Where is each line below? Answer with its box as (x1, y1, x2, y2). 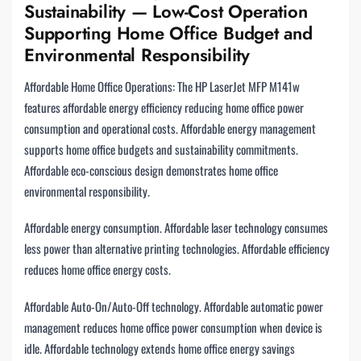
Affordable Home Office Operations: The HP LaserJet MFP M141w (24, 77, 300, 95)
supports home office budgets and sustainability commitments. (24, 139, 298, 158)
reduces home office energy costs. (24, 260, 171, 279)
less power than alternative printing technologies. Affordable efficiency (24, 239, 330, 258)
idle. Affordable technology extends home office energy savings (24, 338, 295, 357)
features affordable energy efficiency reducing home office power (24, 98, 304, 116)
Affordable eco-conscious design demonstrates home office (24, 160, 278, 179)
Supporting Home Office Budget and (24, 19, 313, 46)
